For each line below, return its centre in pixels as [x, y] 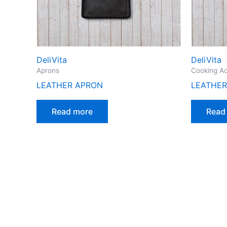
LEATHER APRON [70, 85]
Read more [72, 111]
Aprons [48, 71]
